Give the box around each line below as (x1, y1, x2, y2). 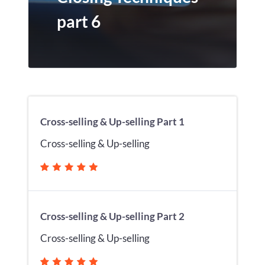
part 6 (57, 11, 101, 31)
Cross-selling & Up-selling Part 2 (40, 210, 185, 222)
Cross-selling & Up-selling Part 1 (40, 115, 185, 128)
